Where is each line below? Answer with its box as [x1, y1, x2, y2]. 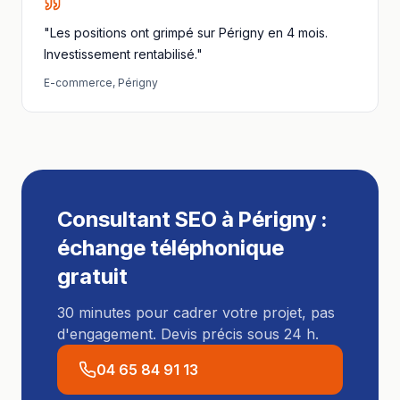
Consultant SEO [57, 206, 217, 232]
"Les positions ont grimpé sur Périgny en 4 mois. [44, 25, 328, 40]
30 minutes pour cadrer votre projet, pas [57, 304, 335, 321]
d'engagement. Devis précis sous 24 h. [57, 325, 319, 343]
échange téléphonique [57, 235, 284, 261]
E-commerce [44, 76, 112, 89]
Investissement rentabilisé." [44, 46, 203, 62]
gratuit [57, 263, 128, 289]
